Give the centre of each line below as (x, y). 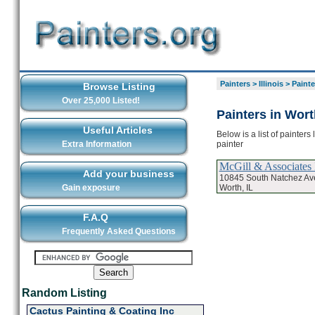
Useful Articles (117, 130)
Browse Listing (119, 86)
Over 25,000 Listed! (101, 101)
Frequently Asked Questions (118, 231)
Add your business (128, 174)
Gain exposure (91, 188)
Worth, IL (236, 187)
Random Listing (64, 293)
